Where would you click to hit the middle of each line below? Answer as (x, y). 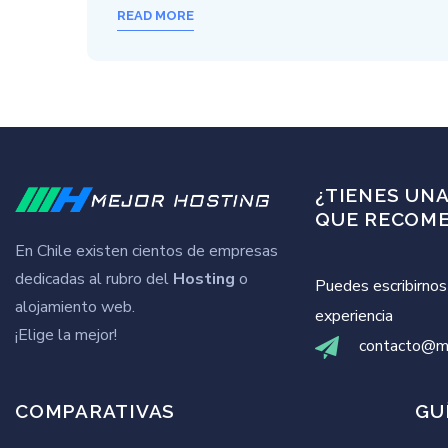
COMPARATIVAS (95, 411)
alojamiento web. (75, 307)
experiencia (354, 316)
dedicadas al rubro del (94, 279)
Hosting (204, 279)
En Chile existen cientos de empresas (146, 251)
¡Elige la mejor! (66, 335)
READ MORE (155, 15)
